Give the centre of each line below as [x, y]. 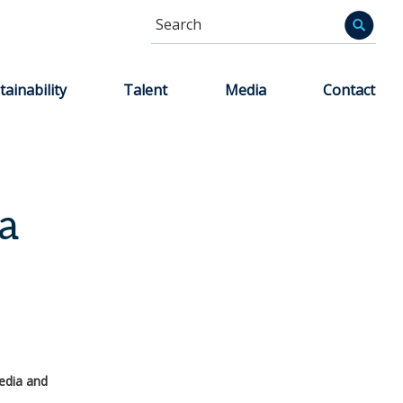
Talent [146, 90]
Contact [349, 90]
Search [173, 13]
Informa [178, 32]
